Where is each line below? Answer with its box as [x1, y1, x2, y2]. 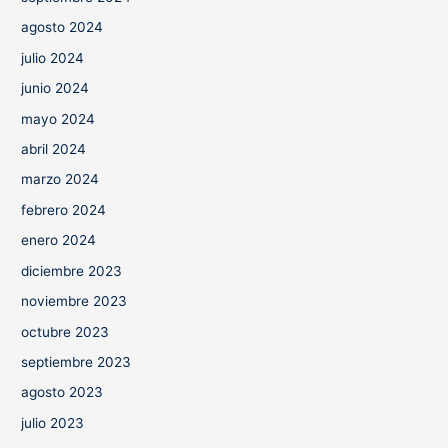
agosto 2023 [21, 384, 104, 401]
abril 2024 [21, 141, 87, 158]
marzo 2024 [21, 171, 100, 188]
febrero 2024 [21, 201, 107, 218]
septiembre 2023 [21, 353, 132, 370]
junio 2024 [21, 80, 90, 97]
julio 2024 [21, 49, 85, 66]
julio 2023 [21, 414, 85, 431]
